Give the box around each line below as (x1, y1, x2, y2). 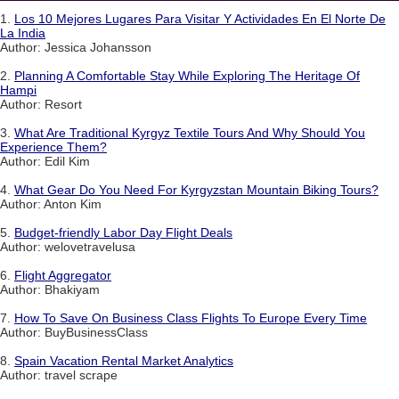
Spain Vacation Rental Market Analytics (14, 354, 233, 369)
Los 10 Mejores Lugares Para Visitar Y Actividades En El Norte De (14, 12, 386, 27)
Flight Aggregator (14, 268, 111, 283)
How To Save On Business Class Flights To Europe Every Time (14, 311, 367, 326)
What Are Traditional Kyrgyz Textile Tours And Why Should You (14, 126, 365, 141)
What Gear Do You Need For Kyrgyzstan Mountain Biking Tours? (14, 183, 379, 198)
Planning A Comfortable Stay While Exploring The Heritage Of (14, 69, 360, 84)
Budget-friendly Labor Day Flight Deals (14, 225, 232, 240)
